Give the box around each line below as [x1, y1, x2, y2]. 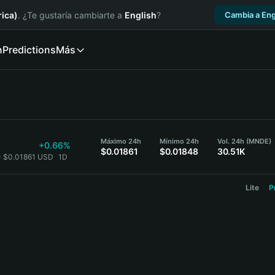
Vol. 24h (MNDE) [217, 137, 271, 145]
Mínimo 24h [160, 137, 199, 145]
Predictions [2, 44, 56, 56]
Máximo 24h [101, 137, 141, 145]
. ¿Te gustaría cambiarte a [18, 9, 125, 20]
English [125, 9, 157, 20]
